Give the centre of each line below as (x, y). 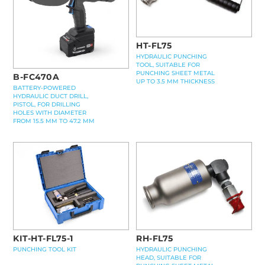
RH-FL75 (155, 239)
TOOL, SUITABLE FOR (168, 64)
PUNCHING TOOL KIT (45, 250)
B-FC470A (36, 77)
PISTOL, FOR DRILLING (47, 104)
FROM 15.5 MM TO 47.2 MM (54, 121)
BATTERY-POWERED (44, 88)
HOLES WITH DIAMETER (50, 112)
